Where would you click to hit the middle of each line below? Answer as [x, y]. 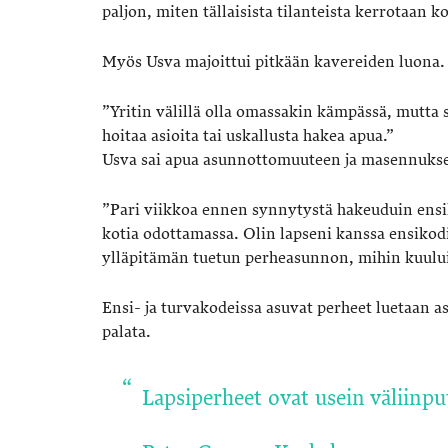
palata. [126, 332]
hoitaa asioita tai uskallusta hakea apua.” [248, 136]
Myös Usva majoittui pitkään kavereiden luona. [273, 62]
